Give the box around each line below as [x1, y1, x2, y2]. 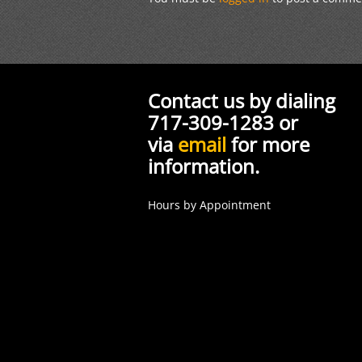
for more [226, 130, 309, 158]
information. [148, 152, 259, 179]
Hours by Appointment [148, 196, 271, 213]
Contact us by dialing [148, 86, 335, 114]
